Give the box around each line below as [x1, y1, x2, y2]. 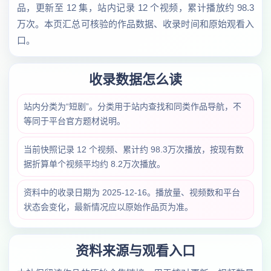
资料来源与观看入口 [76, 243, 195, 258]
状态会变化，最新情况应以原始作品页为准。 [24, 202, 193, 212]
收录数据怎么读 [89, 72, 182, 87]
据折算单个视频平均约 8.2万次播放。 [24, 159, 165, 169]
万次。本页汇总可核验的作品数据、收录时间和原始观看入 [17, 19, 254, 29]
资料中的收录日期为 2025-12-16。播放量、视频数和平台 [24, 188, 240, 197]
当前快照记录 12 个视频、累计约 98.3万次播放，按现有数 [24, 145, 244, 154]
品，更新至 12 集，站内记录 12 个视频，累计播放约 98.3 [17, 2, 254, 13]
